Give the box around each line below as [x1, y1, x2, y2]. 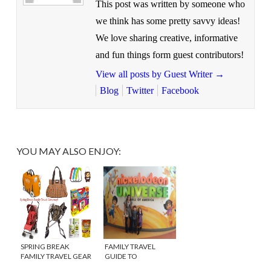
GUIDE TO [104, 251, 137, 261]
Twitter [126, 85, 154, 96]
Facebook [161, 85, 199, 96]
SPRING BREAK [20, 241, 70, 251]
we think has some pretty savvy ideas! [95, 15, 240, 26]
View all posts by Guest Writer [95, 68, 215, 79]
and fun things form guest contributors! [95, 49, 244, 60]
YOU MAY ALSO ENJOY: [16, 145, 121, 157]
